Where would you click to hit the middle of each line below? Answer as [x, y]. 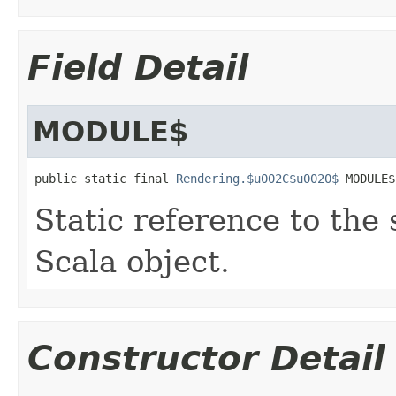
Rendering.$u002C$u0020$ [257, 178]
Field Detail [138, 67]
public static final [105, 178]
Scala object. [132, 261]
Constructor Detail [206, 358]
